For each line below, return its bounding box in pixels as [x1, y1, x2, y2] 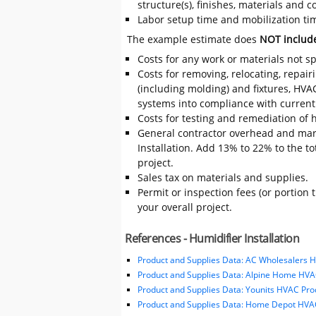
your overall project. [137, 200, 232, 214]
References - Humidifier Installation [125, 231, 299, 247]
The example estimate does [127, 32, 260, 46]
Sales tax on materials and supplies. [137, 171, 308, 185]
